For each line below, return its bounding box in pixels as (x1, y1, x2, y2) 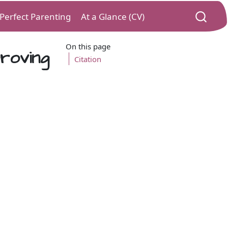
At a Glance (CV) (81, 11, 145, 22)
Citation (74, 53, 102, 64)
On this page (65, 41, 110, 52)
